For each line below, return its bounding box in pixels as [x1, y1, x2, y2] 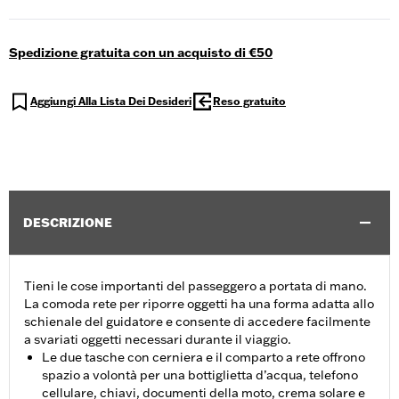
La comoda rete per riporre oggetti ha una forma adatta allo [24, 296, 374, 313]
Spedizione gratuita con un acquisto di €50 [9, 45, 273, 61]
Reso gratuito [213, 94, 286, 109]
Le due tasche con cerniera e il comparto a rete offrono [42, 349, 365, 366]
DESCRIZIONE [23, 215, 112, 232]
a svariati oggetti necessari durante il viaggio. [24, 331, 291, 348]
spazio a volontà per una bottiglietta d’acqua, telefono [42, 367, 358, 384]
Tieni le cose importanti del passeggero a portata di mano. [24, 278, 367, 295]
